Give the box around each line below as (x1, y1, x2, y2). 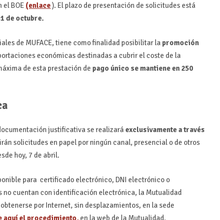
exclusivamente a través (125, 125, 205, 134)
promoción (162, 38, 199, 48)
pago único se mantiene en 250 (91, 64, 193, 73)
